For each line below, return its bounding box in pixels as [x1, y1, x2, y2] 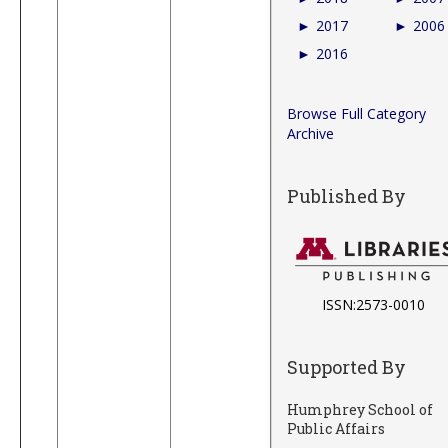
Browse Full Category [287, 103, 426, 123]
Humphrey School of [287, 399, 433, 419]
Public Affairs [287, 418, 385, 438]
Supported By [287, 354, 406, 379]
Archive [287, 123, 334, 143]
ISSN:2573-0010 [322, 294, 425, 314]
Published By [287, 183, 406, 208]
